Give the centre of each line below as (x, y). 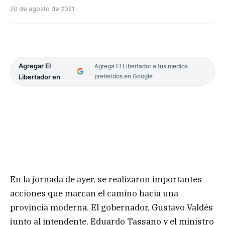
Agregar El (35, 66)
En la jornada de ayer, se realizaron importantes (106, 179)
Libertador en (39, 77)
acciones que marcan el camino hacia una (94, 193)
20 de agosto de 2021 (42, 9)
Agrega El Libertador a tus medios (141, 66)
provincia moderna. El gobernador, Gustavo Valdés (111, 207)
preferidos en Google (123, 76)
